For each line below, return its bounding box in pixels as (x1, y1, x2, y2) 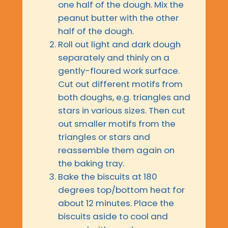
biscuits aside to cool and (58, 210, 168, 223)
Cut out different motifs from (58, 78, 183, 91)
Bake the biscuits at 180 (58, 170, 157, 183)
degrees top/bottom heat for (58, 184, 185, 196)
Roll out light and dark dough (58, 38, 181, 51)
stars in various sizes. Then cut (58, 104, 185, 117)
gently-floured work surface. (58, 65, 180, 77)
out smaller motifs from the (58, 118, 176, 130)
